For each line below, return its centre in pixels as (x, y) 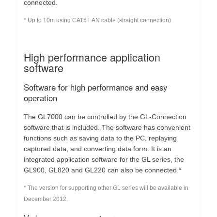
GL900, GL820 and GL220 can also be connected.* (103, 170)
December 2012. (46, 199)
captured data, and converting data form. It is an (98, 148)
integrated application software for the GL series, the (104, 159)
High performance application (92, 57)
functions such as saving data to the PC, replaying (101, 138)
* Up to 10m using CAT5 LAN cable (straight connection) (98, 21)
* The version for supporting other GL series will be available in (106, 188)
